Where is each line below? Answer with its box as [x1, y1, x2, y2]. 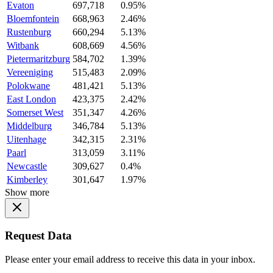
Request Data [5, 229, 72, 243]
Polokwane [7, 80, 50, 91]
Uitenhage [7, 133, 46, 144]
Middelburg [7, 120, 52, 131]
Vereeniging [7, 66, 53, 77]
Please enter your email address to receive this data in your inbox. [5, 253, 255, 264]
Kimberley [7, 174, 48, 185]
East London [7, 93, 56, 104]
